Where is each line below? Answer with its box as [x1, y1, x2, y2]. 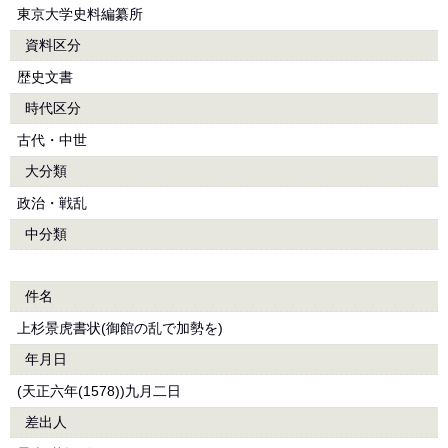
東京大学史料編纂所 [17, 6, 143, 22]
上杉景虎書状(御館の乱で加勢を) [17, 320, 223, 336]
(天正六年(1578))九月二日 [17, 383, 181, 399]
